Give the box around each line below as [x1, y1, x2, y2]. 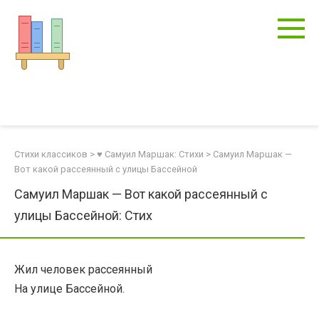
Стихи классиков [14, 149, 88, 159]
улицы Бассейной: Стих [14, 208, 152, 223]
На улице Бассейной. [14, 282, 125, 296]
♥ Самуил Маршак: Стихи [97, 149, 204, 159]
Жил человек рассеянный [14, 263, 152, 276]
